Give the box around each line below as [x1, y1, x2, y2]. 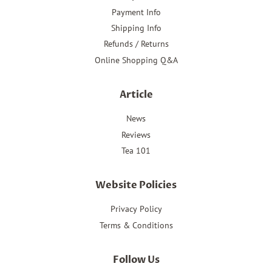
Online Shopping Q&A [94, 54, 178, 66]
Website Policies [95, 178, 177, 192]
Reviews [121, 129, 151, 140]
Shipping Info [110, 22, 161, 33]
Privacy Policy [110, 203, 162, 215]
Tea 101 [121, 144, 151, 156]
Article [119, 88, 153, 102]
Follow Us [112, 253, 160, 267]
